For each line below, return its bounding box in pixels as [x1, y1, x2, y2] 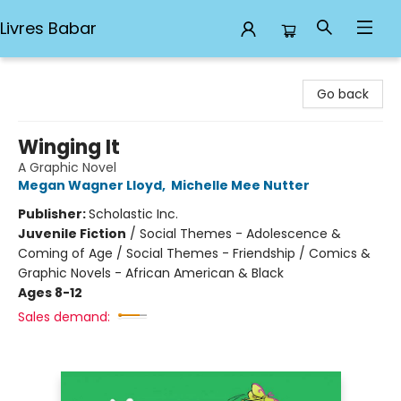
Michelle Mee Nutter [171, 176, 310, 194]
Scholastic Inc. [89, 205, 178, 223]
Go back [317, 85, 369, 103]
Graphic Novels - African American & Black [18, 264, 284, 282]
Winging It [18, 133, 120, 161]
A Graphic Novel [18, 158, 116, 176]
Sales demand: [18, 308, 110, 326]
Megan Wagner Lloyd [18, 176, 162, 194]
